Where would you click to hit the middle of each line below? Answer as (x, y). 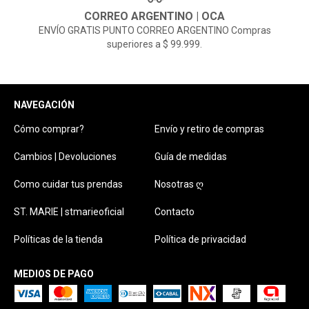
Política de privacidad (200, 240)
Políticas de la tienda (58, 240)
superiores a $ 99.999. (154, 44)
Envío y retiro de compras (209, 129)
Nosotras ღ (179, 185)
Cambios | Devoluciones (65, 157)
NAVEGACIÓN (44, 105)
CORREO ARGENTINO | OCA (154, 17)
